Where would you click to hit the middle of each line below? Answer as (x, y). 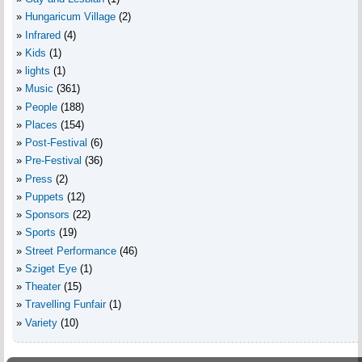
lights (38, 71)
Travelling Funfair (65, 305)
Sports (40, 233)
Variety (41, 322)
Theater (43, 287)
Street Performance (71, 250)
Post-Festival (56, 143)
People (41, 107)
